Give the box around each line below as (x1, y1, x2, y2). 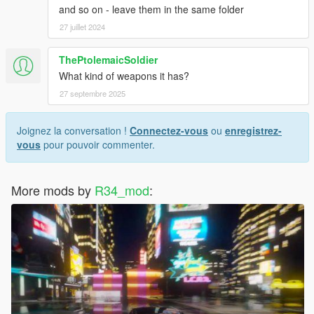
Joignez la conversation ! (17, 123, 130, 138)
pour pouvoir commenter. (41, 137, 155, 152)
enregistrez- (225, 123, 282, 138)
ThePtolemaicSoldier (59, 53, 158, 67)
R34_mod (95, 181, 149, 200)
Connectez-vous (130, 123, 208, 138)
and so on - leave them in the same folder (59, 2, 244, 17)
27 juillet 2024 (60, 21, 105, 33)
